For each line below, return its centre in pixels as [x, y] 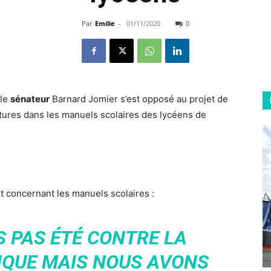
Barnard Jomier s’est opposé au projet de [139, 99]
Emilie [105, 23]
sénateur [30, 99]
